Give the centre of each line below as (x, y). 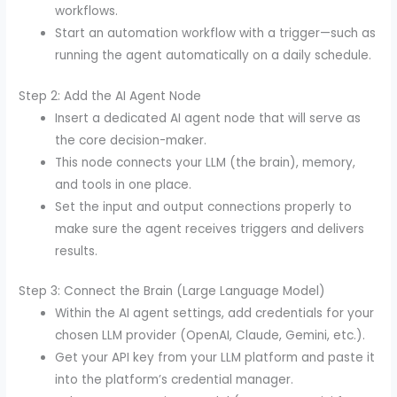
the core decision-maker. (131, 140)
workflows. (87, 12)
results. (77, 251)
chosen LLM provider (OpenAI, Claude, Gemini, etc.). (210, 336)
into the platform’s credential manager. (175, 380)
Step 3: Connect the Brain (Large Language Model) (172, 292)
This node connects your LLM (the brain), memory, (206, 162)
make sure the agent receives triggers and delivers (210, 229)
